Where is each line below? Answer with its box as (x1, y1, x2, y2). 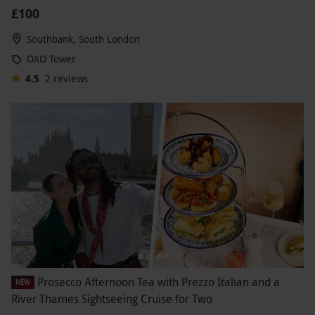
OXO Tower (27, 52, 76, 66)
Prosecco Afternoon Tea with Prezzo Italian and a (37, 274, 280, 290)
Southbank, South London (27, 32, 140, 46)
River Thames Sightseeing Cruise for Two (11, 290, 212, 307)
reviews (53, 72, 88, 86)
